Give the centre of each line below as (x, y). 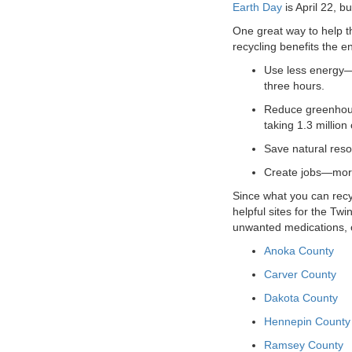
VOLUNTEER (48, 24)
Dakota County (301, 298)
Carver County (300, 274)
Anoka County (299, 251)
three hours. (294, 86)
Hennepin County (307, 321)
